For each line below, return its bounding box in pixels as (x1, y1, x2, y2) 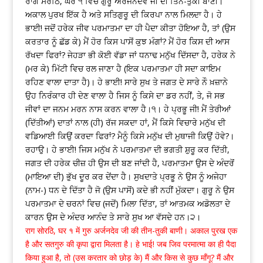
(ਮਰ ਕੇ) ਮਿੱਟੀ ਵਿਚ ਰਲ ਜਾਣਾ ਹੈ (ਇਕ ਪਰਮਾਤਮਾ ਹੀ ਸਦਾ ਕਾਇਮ (25, 63, 221, 75)
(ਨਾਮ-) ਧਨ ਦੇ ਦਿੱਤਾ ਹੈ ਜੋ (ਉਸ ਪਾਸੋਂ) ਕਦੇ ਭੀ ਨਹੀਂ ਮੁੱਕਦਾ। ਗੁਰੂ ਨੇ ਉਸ (25, 184, 234, 196)
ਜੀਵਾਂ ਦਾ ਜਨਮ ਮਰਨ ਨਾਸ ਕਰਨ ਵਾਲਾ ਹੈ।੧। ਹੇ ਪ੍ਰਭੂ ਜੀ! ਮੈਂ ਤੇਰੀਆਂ (25, 103, 231, 115)
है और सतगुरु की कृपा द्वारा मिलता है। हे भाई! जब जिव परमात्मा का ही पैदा (25, 238, 236, 250)
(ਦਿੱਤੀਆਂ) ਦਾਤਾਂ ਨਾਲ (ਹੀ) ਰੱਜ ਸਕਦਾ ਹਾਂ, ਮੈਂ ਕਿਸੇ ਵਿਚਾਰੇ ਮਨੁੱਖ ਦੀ (25, 117, 225, 129)
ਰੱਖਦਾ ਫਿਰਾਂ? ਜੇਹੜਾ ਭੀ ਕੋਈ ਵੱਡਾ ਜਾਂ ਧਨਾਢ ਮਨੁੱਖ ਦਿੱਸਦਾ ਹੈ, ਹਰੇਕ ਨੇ (25, 49, 235, 61)
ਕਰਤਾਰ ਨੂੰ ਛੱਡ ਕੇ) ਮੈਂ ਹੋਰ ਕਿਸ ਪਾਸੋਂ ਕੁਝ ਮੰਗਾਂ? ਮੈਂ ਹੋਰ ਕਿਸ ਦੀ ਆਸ (25, 36, 230, 48)
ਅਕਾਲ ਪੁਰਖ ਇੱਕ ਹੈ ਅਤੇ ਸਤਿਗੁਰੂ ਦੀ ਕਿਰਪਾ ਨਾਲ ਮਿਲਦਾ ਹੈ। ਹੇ (25, 9, 222, 21)
